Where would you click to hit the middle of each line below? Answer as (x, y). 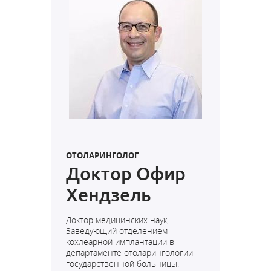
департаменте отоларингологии (129, 253)
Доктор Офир (126, 174)
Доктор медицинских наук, (117, 220)
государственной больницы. (122, 263)
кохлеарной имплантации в (120, 242)
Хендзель (108, 195)
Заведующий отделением (117, 231)
